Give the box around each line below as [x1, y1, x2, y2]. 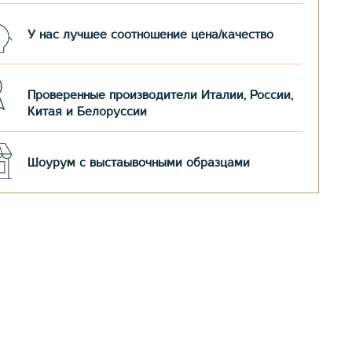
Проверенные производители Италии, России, [27, 88, 293, 103]
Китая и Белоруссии [27, 104, 147, 119]
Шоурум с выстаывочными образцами [27, 156, 250, 170]
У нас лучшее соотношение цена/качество [27, 27, 273, 42]
